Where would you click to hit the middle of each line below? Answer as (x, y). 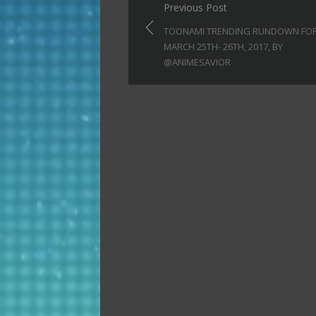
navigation (180, 29)
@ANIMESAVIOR (197, 62)
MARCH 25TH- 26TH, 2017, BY (223, 47)
